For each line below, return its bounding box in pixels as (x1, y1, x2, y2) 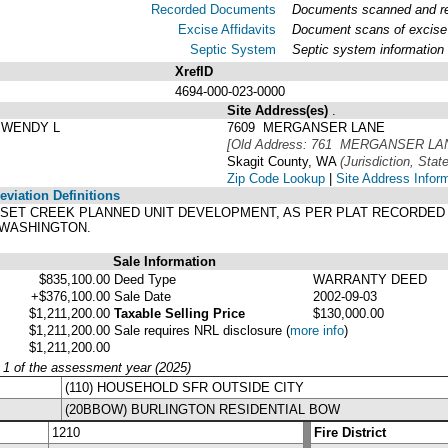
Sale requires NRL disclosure (114, 322, 286, 338)
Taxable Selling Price (114, 305, 245, 321)
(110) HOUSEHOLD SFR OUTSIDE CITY (65, 379, 304, 395)
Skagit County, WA (227, 153, 340, 169)
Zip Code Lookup (227, 170, 325, 186)
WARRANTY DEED (313, 271, 427, 287)
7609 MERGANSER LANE (227, 119, 385, 135)
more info (290, 322, 344, 338)
